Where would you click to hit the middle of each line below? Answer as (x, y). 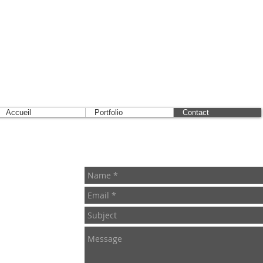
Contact (196, 112)
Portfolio (109, 112)
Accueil (18, 112)
